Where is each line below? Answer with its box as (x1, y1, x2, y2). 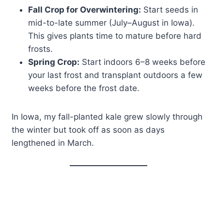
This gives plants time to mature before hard (28, 31, 201, 41)
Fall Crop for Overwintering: (28, 5, 141, 15)
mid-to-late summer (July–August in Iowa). (28, 18, 195, 28)
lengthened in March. (12, 138, 94, 148)
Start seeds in (141, 5, 198, 15)
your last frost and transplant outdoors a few (28, 70, 202, 80)
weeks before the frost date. (28, 83, 139, 93)
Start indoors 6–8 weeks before (79, 57, 205, 67)
